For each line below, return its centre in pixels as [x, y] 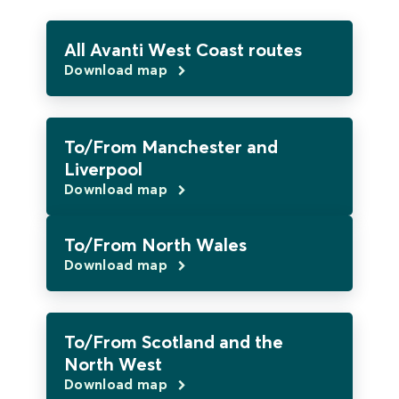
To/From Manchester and [171, 147]
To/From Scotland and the [174, 342]
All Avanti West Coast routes [183, 50]
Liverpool [103, 169]
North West [113, 364]
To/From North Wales [155, 245]
